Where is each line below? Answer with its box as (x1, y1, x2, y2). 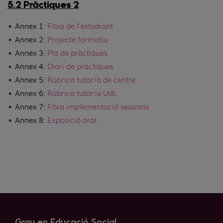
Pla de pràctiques (47, 47, 108, 59)
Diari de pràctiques (47, 61, 113, 72)
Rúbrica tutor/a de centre (47, 74, 135, 86)
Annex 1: (15, 20, 47, 32)
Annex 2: (15, 34, 47, 45)
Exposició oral (47, 114, 97, 126)
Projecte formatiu (47, 34, 108, 45)
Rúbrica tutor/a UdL (47, 88, 117, 99)
